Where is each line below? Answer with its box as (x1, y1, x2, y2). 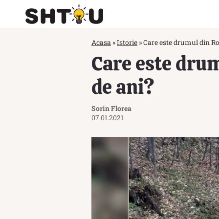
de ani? (91, 74, 154, 100)
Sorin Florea (91, 104, 131, 113)
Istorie (117, 38, 137, 47)
